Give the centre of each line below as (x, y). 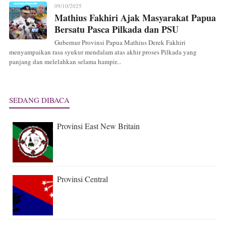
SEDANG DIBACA (39, 100)
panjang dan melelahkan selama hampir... (65, 61)
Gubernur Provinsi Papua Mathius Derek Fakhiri (120, 42)
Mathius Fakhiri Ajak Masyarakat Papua (135, 17)
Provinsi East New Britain (98, 126)
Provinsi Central (82, 179)
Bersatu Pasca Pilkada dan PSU (117, 29)
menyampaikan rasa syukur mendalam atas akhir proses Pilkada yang (103, 52)
